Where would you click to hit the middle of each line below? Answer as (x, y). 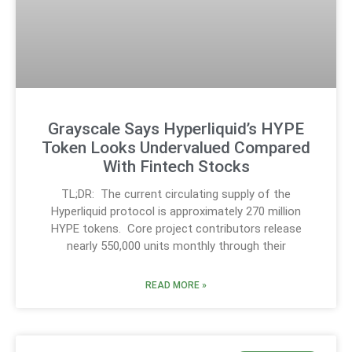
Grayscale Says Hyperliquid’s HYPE (176, 128)
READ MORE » (176, 285)
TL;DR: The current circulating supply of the (176, 194)
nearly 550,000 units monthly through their (176, 246)
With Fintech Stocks (176, 166)
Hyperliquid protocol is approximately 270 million (176, 211)
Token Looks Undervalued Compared (176, 147)
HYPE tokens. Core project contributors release (176, 228)
